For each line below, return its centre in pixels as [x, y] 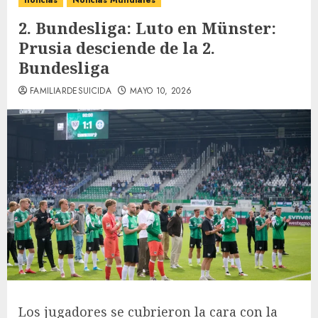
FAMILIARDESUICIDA [71, 91]
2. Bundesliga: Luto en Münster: [147, 28]
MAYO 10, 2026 [161, 91]
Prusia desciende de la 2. [117, 48]
